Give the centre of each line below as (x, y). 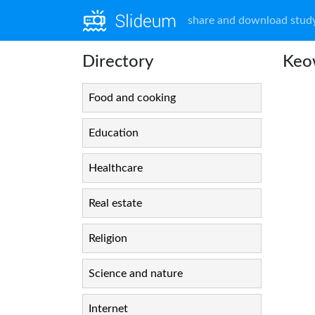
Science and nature (136, 274)
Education (114, 133)
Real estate (115, 203)
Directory (118, 62)
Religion (108, 238)
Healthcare (116, 168)
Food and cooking (132, 98)
